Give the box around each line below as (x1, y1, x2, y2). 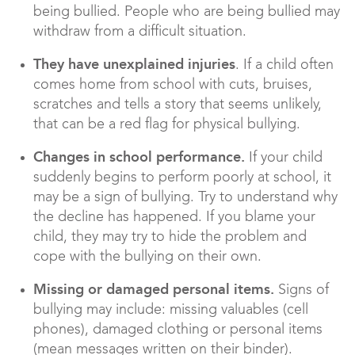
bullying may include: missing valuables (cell (33, 303, 308, 318)
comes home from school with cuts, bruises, (33, 78, 312, 93)
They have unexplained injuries (33, 55, 235, 74)
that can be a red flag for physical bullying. (33, 117, 300, 132)
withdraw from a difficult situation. (33, 25, 246, 40)
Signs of (278, 283, 329, 298)
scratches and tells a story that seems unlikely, (33, 97, 322, 113)
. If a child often (235, 58, 334, 73)
